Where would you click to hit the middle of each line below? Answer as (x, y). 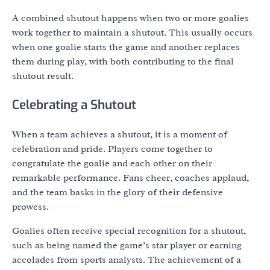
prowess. (30, 206)
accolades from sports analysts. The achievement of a (127, 259)
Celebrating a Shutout (74, 105)
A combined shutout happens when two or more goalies (130, 18)
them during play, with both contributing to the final (123, 62)
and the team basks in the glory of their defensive (118, 192)
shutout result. (43, 76)
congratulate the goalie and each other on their (112, 163)
